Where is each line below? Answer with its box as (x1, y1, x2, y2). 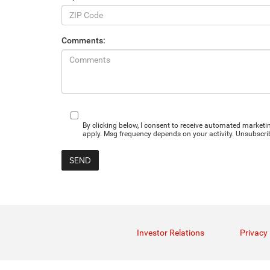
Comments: (61, 36, 105, 46)
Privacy (240, 228, 268, 238)
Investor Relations (137, 228, 204, 238)
